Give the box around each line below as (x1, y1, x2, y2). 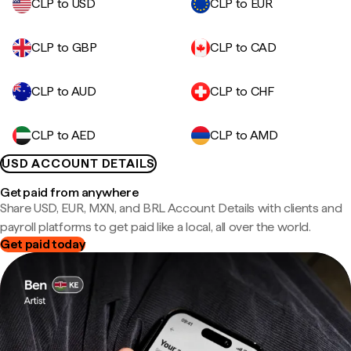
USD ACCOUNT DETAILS (2, 156, 156, 171)
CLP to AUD (31, 84, 96, 99)
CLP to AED (31, 128, 96, 143)
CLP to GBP (31, 40, 97, 55)
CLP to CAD (210, 40, 277, 55)
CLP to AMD (210, 128, 278, 143)
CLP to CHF (210, 84, 274, 99)
